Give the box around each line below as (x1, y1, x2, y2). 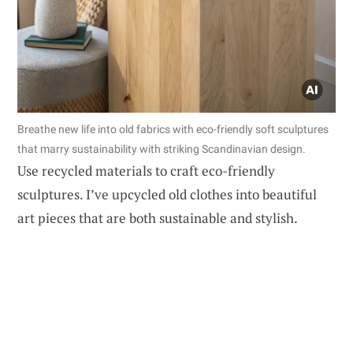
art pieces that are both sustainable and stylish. (17, 208, 298, 227)
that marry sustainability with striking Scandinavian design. (17, 142, 306, 155)
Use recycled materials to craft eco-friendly (17, 161, 275, 180)
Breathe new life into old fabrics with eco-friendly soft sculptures (17, 122, 329, 136)
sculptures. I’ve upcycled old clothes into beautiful (17, 184, 317, 203)
